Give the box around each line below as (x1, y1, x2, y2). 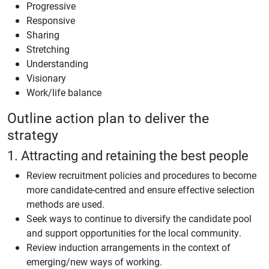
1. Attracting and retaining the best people (7, 147, 249, 164)
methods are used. (26, 198, 104, 210)
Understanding (26, 57, 88, 70)
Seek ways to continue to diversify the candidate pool (26, 212, 252, 225)
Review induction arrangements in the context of (26, 241, 231, 253)
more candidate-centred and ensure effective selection (26, 183, 255, 196)
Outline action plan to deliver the (7, 108, 209, 127)
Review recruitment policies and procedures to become (26, 169, 256, 181)
